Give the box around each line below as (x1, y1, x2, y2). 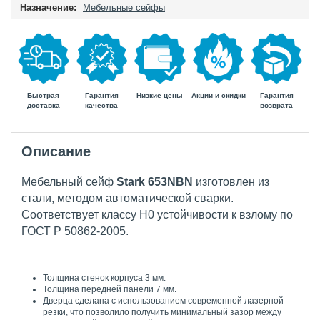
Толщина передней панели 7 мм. (43, 284, 176, 295)
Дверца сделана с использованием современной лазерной (43, 296, 284, 306)
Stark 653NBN (116, 176, 196, 189)
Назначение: (20, 1, 76, 13)
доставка (26, 101, 60, 109)
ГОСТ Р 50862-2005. (21, 225, 129, 238)
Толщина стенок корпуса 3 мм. (43, 273, 166, 284)
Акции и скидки (191, 91, 246, 100)
